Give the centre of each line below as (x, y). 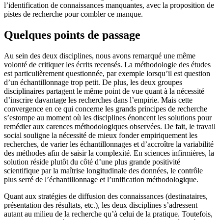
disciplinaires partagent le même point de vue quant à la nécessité (104, 91)
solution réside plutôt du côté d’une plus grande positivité (92, 162)
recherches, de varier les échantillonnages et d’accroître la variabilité (109, 144)
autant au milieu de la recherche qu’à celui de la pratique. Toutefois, (108, 214)
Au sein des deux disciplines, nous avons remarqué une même (100, 55)
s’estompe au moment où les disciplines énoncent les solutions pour (108, 117)
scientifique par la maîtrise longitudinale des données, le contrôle (103, 170)
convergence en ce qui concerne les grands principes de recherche (106, 109)
